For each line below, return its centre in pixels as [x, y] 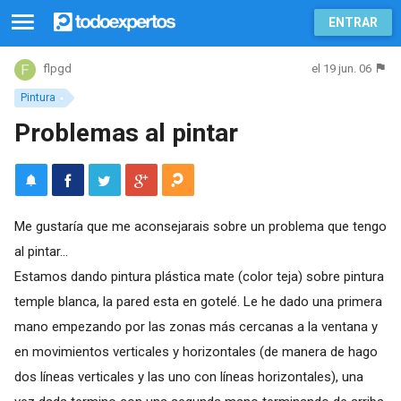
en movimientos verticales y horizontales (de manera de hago [196, 351]
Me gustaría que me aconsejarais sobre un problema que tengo [200, 226]
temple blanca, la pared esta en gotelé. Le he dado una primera [198, 301]
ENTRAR [353, 22]
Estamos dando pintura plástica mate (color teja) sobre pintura [199, 276]
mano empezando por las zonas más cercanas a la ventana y [196, 326]
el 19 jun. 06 [342, 68]
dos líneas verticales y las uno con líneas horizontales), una [188, 376]
